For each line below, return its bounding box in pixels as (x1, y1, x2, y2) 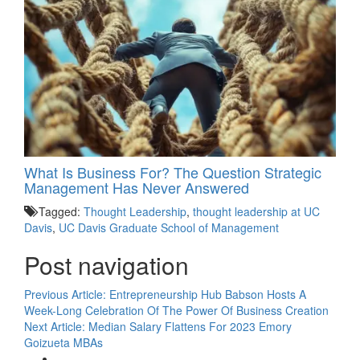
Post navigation (24, 247, 189, 282)
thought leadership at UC (193, 202, 320, 219)
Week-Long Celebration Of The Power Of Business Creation (24, 301, 329, 318)
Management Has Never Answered (24, 176, 249, 198)
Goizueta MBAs (24, 333, 103, 350)
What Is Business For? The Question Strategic (24, 161, 321, 182)
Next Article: (24, 317, 88, 334)
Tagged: (35, 202, 84, 219)
